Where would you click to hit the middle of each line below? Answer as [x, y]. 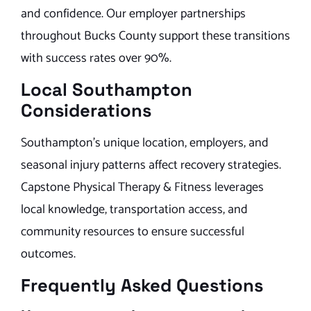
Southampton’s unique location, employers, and [145, 143]
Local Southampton [107, 90]
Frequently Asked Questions [142, 286]
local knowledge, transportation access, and [134, 210]
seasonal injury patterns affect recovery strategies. [151, 166]
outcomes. [48, 254]
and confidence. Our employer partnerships [133, 14]
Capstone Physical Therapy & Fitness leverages [142, 188]
